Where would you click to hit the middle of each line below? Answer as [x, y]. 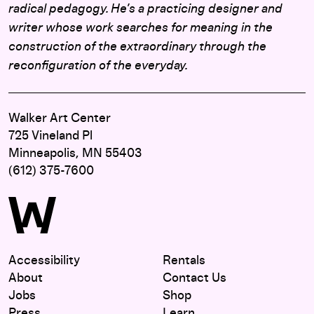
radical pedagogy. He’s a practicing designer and [145, 9]
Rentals [184, 261]
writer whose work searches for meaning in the [141, 28]
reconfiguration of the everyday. [98, 66]
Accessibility [44, 261]
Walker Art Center [60, 118]
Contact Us [194, 278]
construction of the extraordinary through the [137, 47]
